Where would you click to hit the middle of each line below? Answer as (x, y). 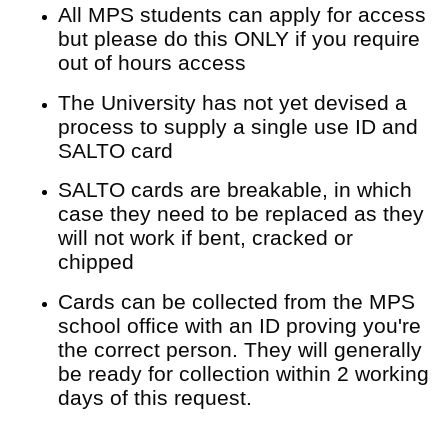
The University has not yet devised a (232, 102)
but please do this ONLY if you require (239, 39)
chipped (96, 262)
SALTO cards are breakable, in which (235, 190)
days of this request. (158, 397)
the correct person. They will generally (240, 349)
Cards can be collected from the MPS (236, 301)
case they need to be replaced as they (241, 214)
